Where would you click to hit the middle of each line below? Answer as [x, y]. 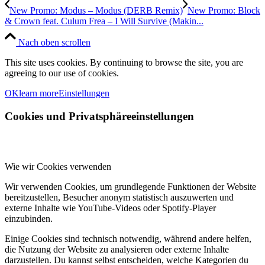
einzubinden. [29, 218]
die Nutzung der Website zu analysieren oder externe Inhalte [117, 249]
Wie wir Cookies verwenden [58, 166]
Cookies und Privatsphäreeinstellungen [99, 116]
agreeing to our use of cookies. [62, 73]
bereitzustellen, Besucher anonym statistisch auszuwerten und [119, 197]
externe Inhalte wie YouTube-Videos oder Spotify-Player [110, 208]
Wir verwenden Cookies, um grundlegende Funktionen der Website [130, 186]
